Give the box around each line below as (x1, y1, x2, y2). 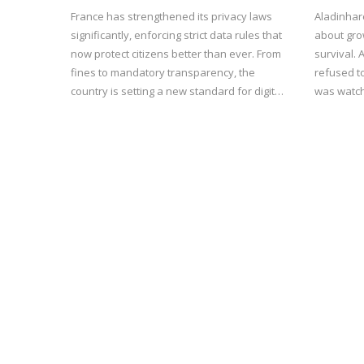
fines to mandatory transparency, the (71, 64, 255, 80)
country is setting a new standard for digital (71, 83, 284, 98)
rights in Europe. (71, 102, 150, 117)
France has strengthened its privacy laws (71, 8, 272, 24)
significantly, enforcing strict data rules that (71, 27, 282, 42)
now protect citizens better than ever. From (71, 45, 281, 61)
